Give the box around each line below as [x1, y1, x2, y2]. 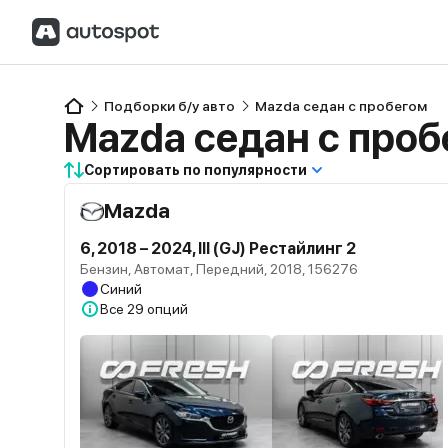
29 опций [127, 301, 188, 317]
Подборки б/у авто [104, 98, 235, 114]
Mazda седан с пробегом [255, 98, 427, 114]
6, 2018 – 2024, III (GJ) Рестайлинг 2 [80, 239, 356, 258]
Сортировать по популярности [84, 162, 307, 178]
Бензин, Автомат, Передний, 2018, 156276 [80, 261, 358, 277]
